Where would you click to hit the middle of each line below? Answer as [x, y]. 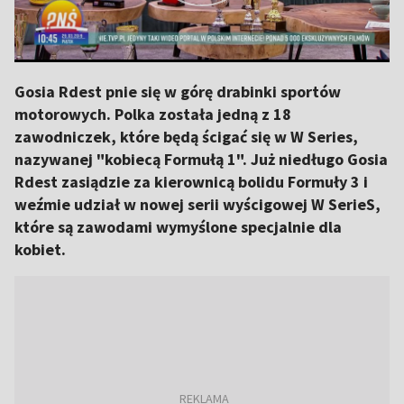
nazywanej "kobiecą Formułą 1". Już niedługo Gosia [201, 159]
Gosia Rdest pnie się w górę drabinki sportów [178, 92]
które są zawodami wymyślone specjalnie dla [178, 227]
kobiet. [40, 249]
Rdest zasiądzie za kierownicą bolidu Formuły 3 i [191, 182]
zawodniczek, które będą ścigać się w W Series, [186, 137]
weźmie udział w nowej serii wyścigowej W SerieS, [197, 204]
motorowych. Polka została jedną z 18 [153, 114]
